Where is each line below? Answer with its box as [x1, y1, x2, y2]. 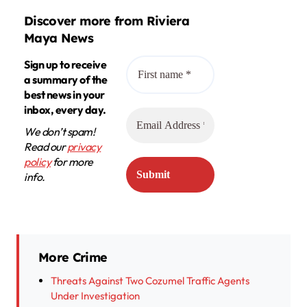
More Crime [38, 249, 108, 265]
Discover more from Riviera [24, 13, 190, 29]
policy [24, 154, 51, 169]
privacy [66, 139, 101, 153]
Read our [24, 139, 67, 153]
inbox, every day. [24, 102, 106, 116]
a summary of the [24, 72, 108, 86]
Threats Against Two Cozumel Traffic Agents [51, 273, 249, 287]
